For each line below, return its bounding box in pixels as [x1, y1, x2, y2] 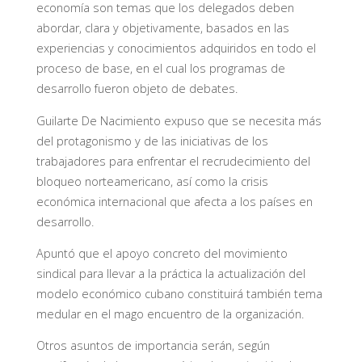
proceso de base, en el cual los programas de [36, 61, 285, 77]
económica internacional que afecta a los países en [36, 193, 313, 209]
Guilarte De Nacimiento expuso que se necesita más [36, 112, 322, 128]
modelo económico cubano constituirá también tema [36, 285, 322, 301]
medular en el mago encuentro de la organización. [36, 305, 304, 322]
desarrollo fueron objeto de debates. [36, 81, 238, 97]
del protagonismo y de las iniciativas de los [36, 133, 268, 149]
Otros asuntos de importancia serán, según [36, 338, 270, 354]
